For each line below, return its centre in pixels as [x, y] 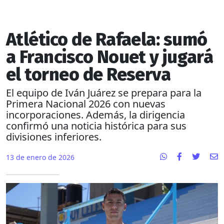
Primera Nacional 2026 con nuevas [86, 104]
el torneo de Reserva [88, 75]
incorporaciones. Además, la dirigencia [95, 115]
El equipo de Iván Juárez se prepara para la [104, 93]
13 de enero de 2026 [40, 157]
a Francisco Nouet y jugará [110, 57]
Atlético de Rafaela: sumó [107, 40]
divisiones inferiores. [54, 137]
